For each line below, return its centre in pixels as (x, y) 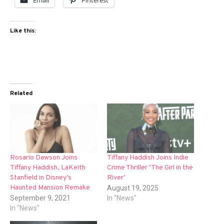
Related (21, 94)
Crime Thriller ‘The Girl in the (150, 168)
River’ (116, 178)
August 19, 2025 (133, 188)
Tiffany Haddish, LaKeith (48, 168)
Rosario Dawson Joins (44, 158)
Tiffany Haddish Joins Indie (148, 158)
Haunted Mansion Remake (50, 188)
